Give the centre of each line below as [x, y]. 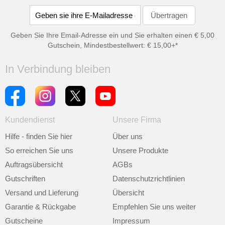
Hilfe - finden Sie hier [39, 136]
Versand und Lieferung [42, 193]
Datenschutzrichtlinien [149, 179]
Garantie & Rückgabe [40, 207]
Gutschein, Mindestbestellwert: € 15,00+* [113, 45]
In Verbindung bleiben [58, 69]
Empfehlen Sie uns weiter [154, 207]
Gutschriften [25, 179]
